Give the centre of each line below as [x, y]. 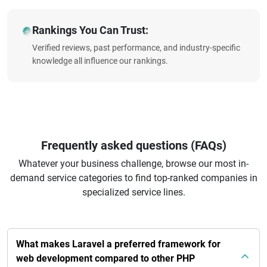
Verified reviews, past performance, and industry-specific [136, 48]
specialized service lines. [133, 192]
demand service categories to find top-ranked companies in [133, 178]
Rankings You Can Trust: [90, 30]
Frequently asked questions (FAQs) [133, 145]
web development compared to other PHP [105, 258]
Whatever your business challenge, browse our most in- [133, 164]
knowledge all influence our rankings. [100, 61]
